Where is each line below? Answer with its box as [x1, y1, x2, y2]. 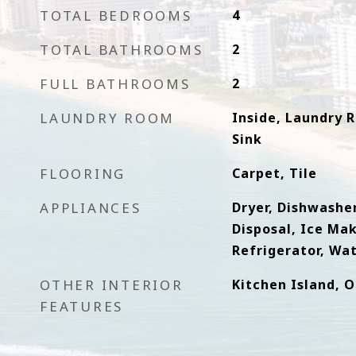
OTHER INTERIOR [40, 276, 184, 294]
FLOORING [40, 164, 126, 183]
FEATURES [40, 297, 123, 315]
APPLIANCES [40, 199, 141, 217]
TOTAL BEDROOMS [40, 6, 192, 25]
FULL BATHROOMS [40, 75, 191, 93]
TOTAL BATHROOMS [40, 41, 203, 59]
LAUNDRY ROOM [40, 109, 175, 127]
